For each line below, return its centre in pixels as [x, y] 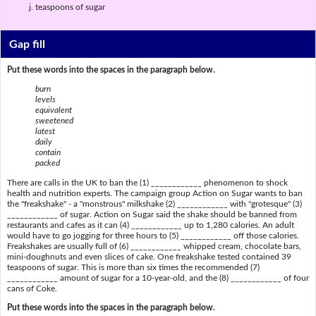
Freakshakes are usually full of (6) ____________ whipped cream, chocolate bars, [154, 246]
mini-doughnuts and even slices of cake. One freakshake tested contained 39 [149, 256]
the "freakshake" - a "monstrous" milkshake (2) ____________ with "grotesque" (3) [154, 203]
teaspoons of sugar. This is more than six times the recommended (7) [133, 267]
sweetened [54, 121]
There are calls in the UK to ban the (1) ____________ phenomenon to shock [147, 182]
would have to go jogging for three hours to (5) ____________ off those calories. [153, 235]
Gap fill [28, 44]
